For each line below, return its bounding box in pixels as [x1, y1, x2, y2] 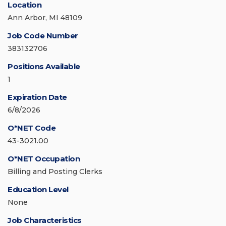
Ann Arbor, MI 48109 [8, 13, 82, 23]
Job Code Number [8, 31, 78, 41]
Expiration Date [8, 92, 67, 102]
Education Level [8, 185, 69, 195]
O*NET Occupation [8, 154, 80, 164]
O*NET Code [8, 123, 55, 133]
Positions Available [8, 62, 80, 72]
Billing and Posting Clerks [8, 167, 102, 177]
